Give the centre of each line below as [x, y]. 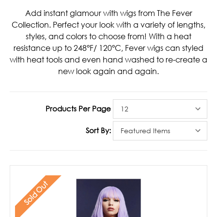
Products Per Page [78, 109]
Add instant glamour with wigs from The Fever [108, 13]
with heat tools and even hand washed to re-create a [108, 60]
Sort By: [98, 131]
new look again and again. [108, 71]
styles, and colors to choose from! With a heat [108, 37]
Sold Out [36, 193]
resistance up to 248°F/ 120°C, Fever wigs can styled [108, 48]
